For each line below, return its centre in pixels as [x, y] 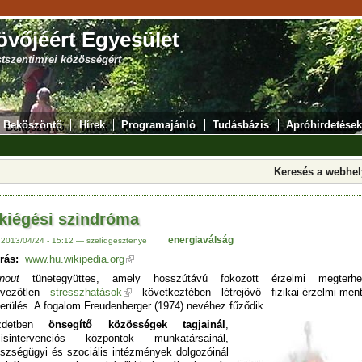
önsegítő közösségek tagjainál [129, 325]
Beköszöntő [32, 125]
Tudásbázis [241, 125]
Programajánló [159, 125]
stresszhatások [86, 292]
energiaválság [200, 240]
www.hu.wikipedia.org [75, 259]
